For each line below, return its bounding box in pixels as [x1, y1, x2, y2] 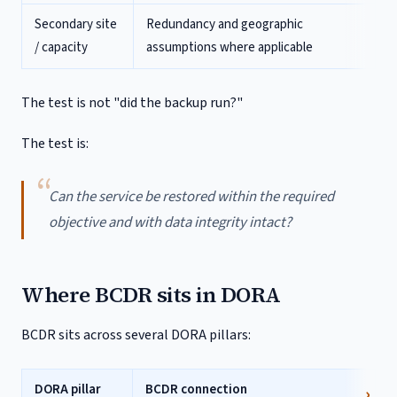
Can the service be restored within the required [49, 186, 334, 207]
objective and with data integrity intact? [49, 212, 292, 233]
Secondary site [35, 15, 117, 34]
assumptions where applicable [146, 38, 313, 57]
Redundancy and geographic [146, 15, 303, 34]
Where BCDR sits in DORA [21, 280, 281, 309]
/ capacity [35, 38, 88, 57]
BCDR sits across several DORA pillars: [21, 325, 251, 345]
